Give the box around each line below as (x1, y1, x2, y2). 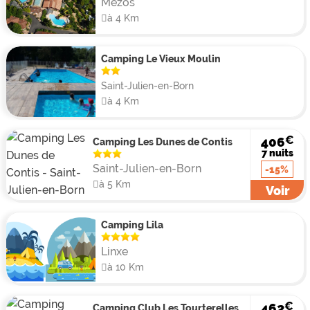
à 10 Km (107, 261, 144, 273)
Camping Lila (100, 219, 163, 231)
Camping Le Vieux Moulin (100, 53, 221, 65)
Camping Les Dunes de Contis (92, 136, 232, 148)
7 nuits (261, 146, 293, 158)
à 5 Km (98, 178, 131, 190)
